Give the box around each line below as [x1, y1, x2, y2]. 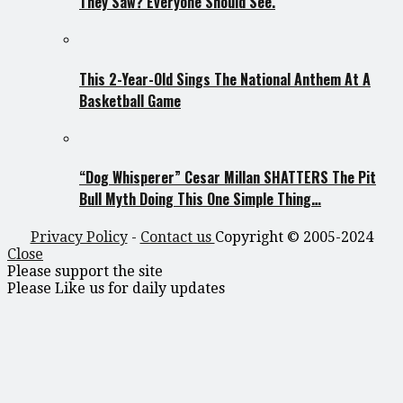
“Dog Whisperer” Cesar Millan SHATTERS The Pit [79, 166, 376, 189]
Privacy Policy [30, 228, 128, 246]
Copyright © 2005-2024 [214, 228, 373, 246]
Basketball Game [79, 89, 181, 112]
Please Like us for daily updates [7, 280, 225, 298]
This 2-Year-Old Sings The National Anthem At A [79, 67, 371, 90]
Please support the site [7, 263, 163, 281]
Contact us [139, 228, 215, 246]
